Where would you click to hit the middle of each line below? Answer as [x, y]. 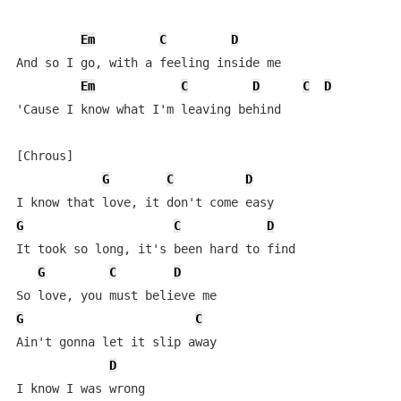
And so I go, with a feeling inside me [148, 63]
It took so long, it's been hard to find [155, 249]
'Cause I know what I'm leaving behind [148, 109]
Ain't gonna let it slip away [116, 342]
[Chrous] [44, 156]
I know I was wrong [80, 388]
